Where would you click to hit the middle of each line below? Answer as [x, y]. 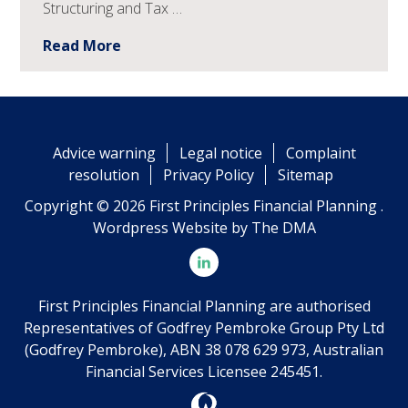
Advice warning [104, 153]
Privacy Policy [208, 174]
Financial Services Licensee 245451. [204, 371]
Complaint [321, 153]
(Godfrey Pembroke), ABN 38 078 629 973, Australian [204, 349]
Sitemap [305, 174]
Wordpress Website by [172, 227]
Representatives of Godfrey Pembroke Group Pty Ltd [204, 327]
